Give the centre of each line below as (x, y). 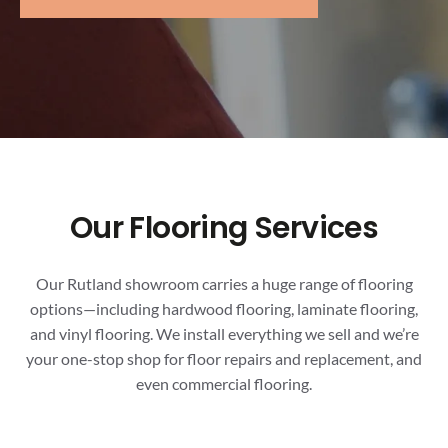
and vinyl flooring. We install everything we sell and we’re (224, 334)
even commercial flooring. (224, 384)
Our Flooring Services (224, 228)
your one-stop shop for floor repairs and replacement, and (224, 359)
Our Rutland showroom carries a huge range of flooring (224, 284)
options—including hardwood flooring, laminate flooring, (224, 309)
